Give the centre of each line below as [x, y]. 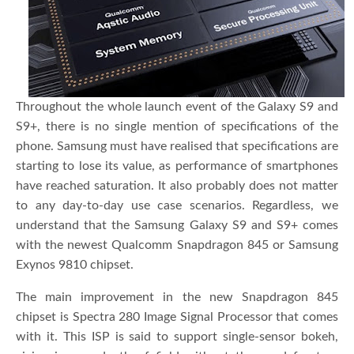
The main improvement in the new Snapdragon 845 [177, 297]
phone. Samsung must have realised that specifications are [177, 146]
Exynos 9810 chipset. [76, 264]
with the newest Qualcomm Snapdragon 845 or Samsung [177, 245]
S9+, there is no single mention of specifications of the [177, 126]
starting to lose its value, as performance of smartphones [177, 166]
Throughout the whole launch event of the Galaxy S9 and [177, 106]
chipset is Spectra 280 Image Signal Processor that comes [177, 316]
